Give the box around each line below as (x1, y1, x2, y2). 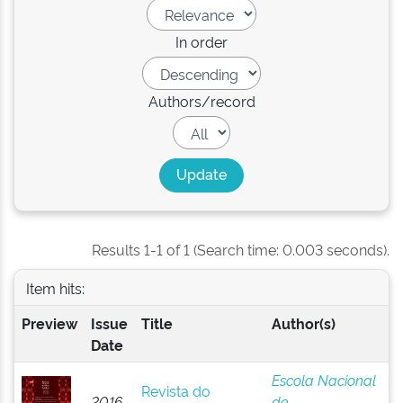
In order (175, 31, 228, 51)
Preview (21, 313, 77, 333)
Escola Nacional (271, 370, 376, 390)
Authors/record (148, 91, 255, 111)
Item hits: (25, 277, 85, 298)
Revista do (140, 381, 210, 400)
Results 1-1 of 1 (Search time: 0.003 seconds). (92, 239, 390, 259)
